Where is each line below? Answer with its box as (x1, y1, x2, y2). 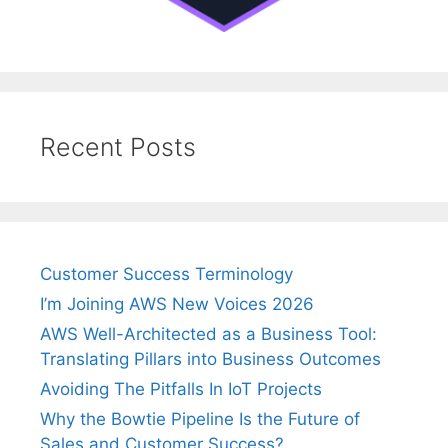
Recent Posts (40, 132, 196, 163)
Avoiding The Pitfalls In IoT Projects (40, 379, 322, 400)
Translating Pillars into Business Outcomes (40, 349, 381, 370)
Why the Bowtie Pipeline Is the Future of (40, 409, 360, 430)
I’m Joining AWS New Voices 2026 (40, 294, 314, 315)
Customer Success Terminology (40, 264, 293, 285)
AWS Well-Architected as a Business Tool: (40, 324, 377, 345)
